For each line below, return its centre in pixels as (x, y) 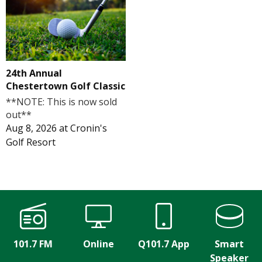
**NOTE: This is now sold (61, 101)
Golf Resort (31, 142)
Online (98, 244)
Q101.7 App (164, 244)
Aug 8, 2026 (31, 128)
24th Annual (34, 73)
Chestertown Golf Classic (65, 86)
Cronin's (89, 128)
